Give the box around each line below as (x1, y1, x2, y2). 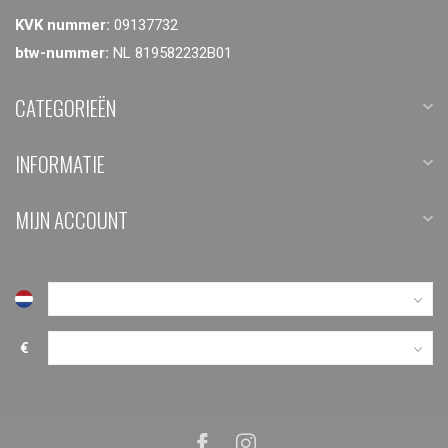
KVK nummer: (15, 15, 110, 34)
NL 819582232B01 (109, 43, 232, 62)
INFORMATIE (15, 147, 105, 179)
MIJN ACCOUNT (15, 203, 128, 235)
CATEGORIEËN (15, 91, 116, 123)
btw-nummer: (15, 43, 109, 62)
